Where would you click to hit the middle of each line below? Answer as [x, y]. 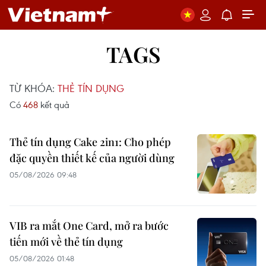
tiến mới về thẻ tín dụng [66, 242]
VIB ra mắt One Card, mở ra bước [89, 226]
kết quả [54, 104]
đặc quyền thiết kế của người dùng [92, 158]
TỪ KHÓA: [34, 88]
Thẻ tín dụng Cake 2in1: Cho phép [90, 142]
